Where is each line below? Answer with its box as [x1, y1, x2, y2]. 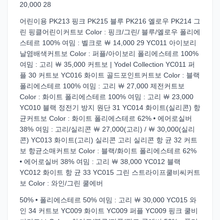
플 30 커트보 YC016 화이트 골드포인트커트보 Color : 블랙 [20, 71, 200, 79]
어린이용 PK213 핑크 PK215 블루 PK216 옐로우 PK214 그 [20, 17, 200, 25]
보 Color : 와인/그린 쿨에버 [20, 179, 103, 187]
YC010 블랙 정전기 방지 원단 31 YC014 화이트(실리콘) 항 [20, 104, 200, 111]
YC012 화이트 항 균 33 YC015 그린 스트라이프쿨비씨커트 [20, 168, 200, 176]
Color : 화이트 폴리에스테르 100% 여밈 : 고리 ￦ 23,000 [20, 93, 193, 101]
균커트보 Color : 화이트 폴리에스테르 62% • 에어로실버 [20, 114, 192, 122]
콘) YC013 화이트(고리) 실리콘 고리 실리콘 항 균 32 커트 [20, 136, 197, 144]
